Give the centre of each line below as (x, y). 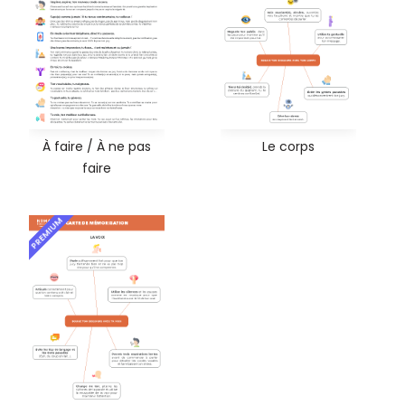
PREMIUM (47, 233)
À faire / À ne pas (97, 146)
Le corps (288, 146)
